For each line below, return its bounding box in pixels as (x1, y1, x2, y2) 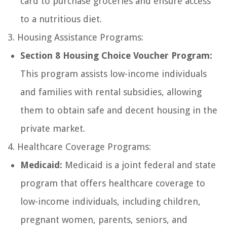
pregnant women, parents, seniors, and (20, 214, 187, 225)
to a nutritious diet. (20, 14, 102, 25)
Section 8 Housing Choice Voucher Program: (20, 50, 212, 61)
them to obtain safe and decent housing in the (20, 105, 217, 116)
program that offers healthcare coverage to (20, 178, 205, 189)
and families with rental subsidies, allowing (20, 87, 202, 98)
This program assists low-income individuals (20, 68, 207, 80)
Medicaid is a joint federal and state (62, 160, 216, 171)
